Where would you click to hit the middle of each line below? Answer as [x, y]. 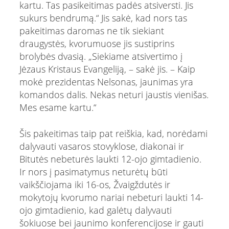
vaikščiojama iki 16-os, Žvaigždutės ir [95, 184]
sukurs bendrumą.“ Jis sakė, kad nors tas [103, 18]
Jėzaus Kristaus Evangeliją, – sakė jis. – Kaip [107, 69]
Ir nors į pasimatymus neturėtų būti [93, 171]
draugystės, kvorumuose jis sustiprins [97, 43]
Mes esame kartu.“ [58, 107]
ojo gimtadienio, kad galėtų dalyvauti [95, 210]
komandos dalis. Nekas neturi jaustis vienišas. [114, 94]
